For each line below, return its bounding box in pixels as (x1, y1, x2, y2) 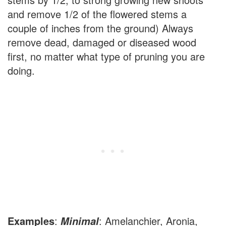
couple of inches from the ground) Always (8, 21, 193, 35)
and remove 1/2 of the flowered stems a (8, 7, 187, 21)
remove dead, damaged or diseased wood (8, 35, 196, 49)
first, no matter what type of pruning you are (8, 49, 205, 64)
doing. (8, 63, 35, 78)
